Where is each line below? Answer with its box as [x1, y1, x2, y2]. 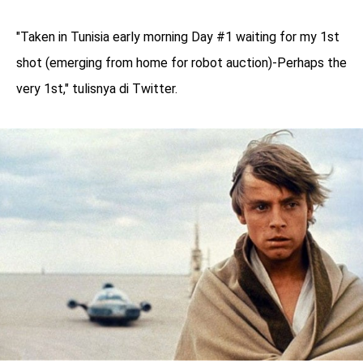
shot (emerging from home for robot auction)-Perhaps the [16, 55, 347, 71]
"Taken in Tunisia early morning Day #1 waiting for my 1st [16, 29, 340, 45]
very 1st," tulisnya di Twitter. [16, 81, 177, 97]
